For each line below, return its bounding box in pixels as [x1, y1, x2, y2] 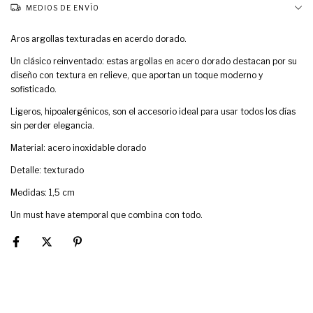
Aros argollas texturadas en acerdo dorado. [10, 34, 187, 44]
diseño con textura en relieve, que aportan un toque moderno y [10, 70, 263, 80]
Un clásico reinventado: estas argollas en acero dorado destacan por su [10, 56, 297, 66]
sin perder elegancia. [10, 120, 94, 131]
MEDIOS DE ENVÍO [26, 3, 99, 12]
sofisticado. [10, 84, 57, 94]
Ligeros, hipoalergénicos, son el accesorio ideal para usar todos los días [10, 106, 296, 117]
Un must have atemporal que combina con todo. [10, 210, 203, 220]
